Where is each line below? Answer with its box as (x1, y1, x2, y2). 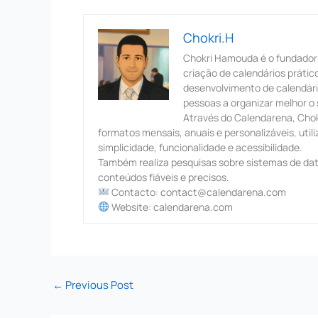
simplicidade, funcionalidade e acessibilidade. (98, 140, 302, 154)
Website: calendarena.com (109, 199, 233, 214)
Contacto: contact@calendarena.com (109, 185, 286, 199)
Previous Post (63, 277, 133, 292)
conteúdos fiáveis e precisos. (98, 170, 229, 184)
